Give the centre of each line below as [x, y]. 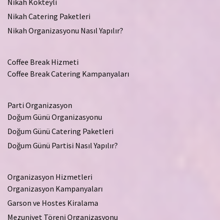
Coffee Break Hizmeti [43, 62]
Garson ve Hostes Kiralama [53, 203]
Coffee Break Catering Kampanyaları [68, 74]
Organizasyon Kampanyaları [55, 189]
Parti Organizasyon [40, 105]
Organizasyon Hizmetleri [50, 177]
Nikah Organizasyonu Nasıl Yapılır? [65, 31]
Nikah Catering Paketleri [49, 16]
